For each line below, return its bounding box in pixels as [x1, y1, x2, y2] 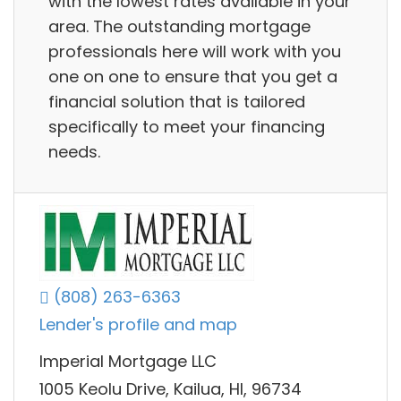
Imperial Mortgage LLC [39, 349, 217, 372]
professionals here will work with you [48, 39, 341, 63]
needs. [48, 140, 100, 163]
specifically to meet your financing [48, 115, 325, 138]
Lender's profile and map [39, 313, 237, 337]
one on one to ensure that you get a [48, 64, 337, 88]
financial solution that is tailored [48, 90, 305, 113]
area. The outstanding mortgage [48, 14, 311, 38]
